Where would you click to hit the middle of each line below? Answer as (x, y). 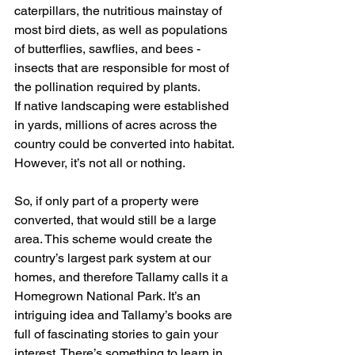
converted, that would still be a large (117, 219)
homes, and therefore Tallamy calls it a (123, 277)
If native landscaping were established (123, 105)
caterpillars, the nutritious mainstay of (120, 10)
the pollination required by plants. (109, 86)
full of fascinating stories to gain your (118, 334)
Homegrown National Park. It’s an (109, 296)
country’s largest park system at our (114, 258)
